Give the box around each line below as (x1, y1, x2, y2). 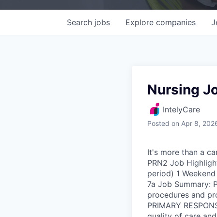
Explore (125, 17, 156, 27)
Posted (147, 119, 170, 127)
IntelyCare (163, 104, 200, 114)
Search (67, 17, 94, 27)
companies (156, 17, 196, 27)
